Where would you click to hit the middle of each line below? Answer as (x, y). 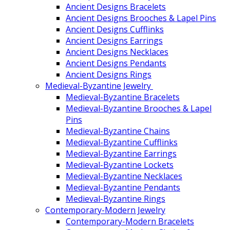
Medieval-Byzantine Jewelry (99, 85)
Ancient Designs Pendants (116, 63)
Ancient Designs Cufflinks (115, 29)
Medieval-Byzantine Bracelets (123, 97)
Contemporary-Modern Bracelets (130, 221)
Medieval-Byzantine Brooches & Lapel (139, 108)
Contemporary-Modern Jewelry (105, 210)
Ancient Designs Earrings (114, 40)
